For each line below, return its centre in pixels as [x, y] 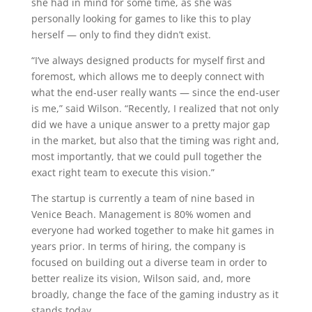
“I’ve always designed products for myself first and [148, 60]
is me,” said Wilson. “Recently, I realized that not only [155, 108]
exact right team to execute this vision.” [123, 172]
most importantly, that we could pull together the [146, 156]
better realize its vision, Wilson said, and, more [141, 278]
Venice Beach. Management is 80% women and [141, 214]
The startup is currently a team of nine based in [143, 198]
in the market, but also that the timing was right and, [155, 140]
